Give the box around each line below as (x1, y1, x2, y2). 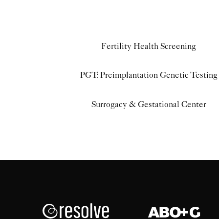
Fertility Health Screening (101, 41, 197, 51)
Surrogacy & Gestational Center (91, 99, 206, 109)
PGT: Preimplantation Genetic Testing (80, 70, 218, 80)
